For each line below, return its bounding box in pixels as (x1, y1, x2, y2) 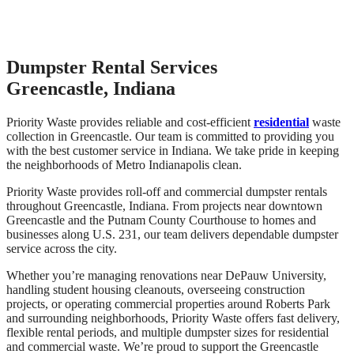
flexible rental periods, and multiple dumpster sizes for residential (6, 325, 329, 339)
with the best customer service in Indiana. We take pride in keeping (6, 143, 339, 157)
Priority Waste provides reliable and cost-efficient (6, 115, 254, 129)
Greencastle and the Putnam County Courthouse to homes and (6, 213, 316, 227)
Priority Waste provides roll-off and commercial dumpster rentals (6, 184, 327, 198)
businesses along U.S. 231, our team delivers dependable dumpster (6, 227, 338, 241)
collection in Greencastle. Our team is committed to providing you (6, 129, 334, 143)
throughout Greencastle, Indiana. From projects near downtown (6, 198, 322, 213)
